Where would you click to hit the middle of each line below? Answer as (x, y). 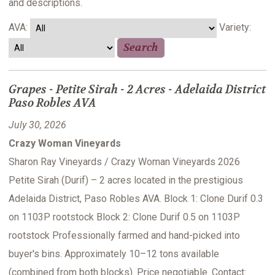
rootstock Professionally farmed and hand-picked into (124, 236)
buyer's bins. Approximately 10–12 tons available (114, 254)
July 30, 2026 (37, 125)
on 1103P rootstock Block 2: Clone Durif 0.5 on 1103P (124, 217)
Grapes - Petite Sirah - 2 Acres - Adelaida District (137, 90)
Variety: (235, 28)
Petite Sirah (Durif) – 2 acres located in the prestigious (126, 180)
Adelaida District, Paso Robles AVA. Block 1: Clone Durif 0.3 (136, 199)
